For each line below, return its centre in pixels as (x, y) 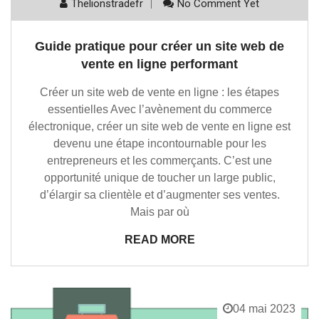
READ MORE (159, 240)
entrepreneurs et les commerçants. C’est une (159, 161)
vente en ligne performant (159, 64)
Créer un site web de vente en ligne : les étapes (159, 93)
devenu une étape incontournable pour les (159, 144)
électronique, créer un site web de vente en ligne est (159, 127)
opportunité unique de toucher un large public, (159, 178)
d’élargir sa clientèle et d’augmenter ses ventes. (159, 195)
